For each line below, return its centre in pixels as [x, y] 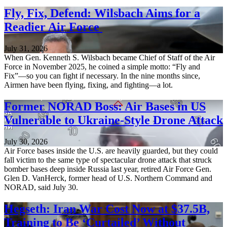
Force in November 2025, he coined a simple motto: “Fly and [102, 67]
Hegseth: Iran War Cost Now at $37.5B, [107, 209]
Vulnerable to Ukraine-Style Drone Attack [113, 120]
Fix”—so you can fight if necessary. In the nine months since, [102, 76]
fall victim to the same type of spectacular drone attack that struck [108, 160]
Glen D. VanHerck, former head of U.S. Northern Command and [108, 178]
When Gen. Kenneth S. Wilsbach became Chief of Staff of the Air [109, 58]
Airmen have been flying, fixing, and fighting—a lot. [88, 85]
